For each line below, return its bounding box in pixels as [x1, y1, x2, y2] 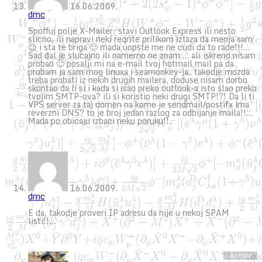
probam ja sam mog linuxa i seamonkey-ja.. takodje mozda [28, 64, 250, 78]
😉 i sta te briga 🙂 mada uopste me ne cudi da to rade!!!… [28, 40, 250, 54]
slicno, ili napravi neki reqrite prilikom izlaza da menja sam [28, 32, 253, 46]
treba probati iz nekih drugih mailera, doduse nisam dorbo [28, 73, 247, 87]
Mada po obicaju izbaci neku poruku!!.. [28, 113, 173, 127]
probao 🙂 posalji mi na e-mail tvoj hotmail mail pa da [28, 56, 234, 70]
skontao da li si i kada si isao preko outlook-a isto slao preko [28, 81, 257, 95]
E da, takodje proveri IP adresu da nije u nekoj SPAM [28, 205, 229, 219]
